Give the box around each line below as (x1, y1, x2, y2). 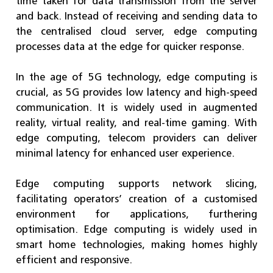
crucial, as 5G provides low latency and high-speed (16, 85, 257, 98)
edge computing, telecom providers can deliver (16, 131, 257, 144)
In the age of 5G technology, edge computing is (16, 70, 257, 83)
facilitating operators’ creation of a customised (16, 192, 257, 205)
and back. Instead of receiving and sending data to (16, 9, 257, 22)
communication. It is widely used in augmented (16, 101, 257, 113)
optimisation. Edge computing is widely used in (16, 222, 257, 235)
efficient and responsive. (16, 253, 132, 266)
